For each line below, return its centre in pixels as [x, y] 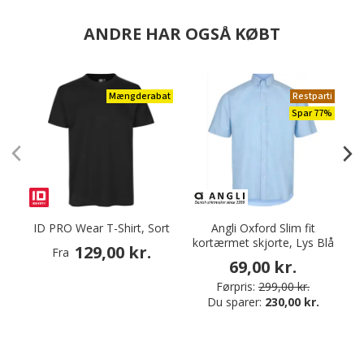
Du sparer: [236, 302]
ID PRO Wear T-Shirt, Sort [101, 228]
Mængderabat [140, 96]
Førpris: [236, 286]
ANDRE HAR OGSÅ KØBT [182, 34]
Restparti [312, 96]
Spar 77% [312, 113]
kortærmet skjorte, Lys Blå [263, 243]
